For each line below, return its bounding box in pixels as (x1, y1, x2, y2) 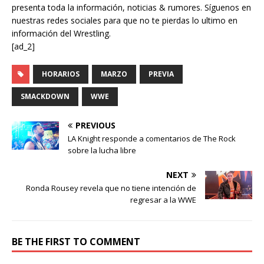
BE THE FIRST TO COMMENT (12, 235, 140, 248)
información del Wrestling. (12, 27, 111, 39)
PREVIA (148, 68, 174, 79)
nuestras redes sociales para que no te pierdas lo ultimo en (12, 14, 237, 26)
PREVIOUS (75, 119, 115, 131)
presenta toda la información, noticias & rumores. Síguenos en (12, 1, 251, 13)
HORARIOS (42, 68, 80, 79)
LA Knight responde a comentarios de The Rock (68, 133, 236, 144)
